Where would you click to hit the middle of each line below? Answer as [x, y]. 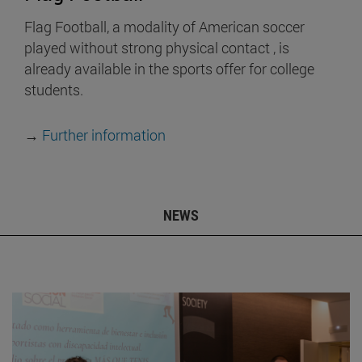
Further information [104, 135]
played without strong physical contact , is [157, 48]
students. [54, 90]
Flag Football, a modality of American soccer [164, 27]
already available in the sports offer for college [169, 69]
